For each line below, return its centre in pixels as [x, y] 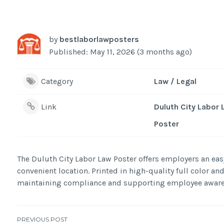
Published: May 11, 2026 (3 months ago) [120, 51]
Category [57, 81]
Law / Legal [175, 81]
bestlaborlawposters [99, 39]
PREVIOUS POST [42, 219]
